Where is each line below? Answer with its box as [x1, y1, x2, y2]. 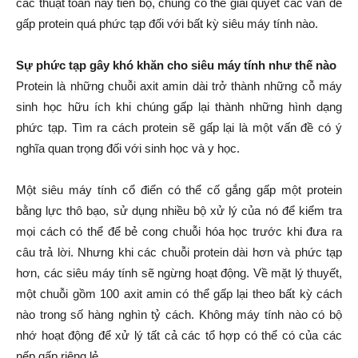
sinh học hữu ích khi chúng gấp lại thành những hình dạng [16, 100, 342, 113]
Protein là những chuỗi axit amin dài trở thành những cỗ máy [16, 79, 342, 93]
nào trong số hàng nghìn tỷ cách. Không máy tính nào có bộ [16, 308, 342, 321]
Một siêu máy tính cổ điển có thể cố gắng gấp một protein [16, 183, 342, 197]
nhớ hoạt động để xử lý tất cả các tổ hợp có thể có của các [16, 328, 342, 342]
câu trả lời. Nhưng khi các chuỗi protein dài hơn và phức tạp [16, 245, 342, 259]
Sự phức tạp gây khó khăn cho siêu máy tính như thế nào [16, 58, 336, 72]
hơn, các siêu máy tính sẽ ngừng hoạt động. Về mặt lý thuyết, [16, 266, 342, 280]
